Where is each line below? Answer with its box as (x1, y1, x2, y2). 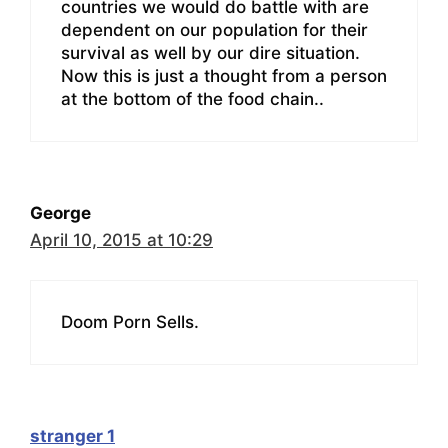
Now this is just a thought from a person (61, 65, 387, 86)
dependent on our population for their (61, 19, 368, 40)
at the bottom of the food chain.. (61, 88, 324, 109)
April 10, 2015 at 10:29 (30, 229, 213, 250)
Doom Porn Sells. (61, 312, 199, 333)
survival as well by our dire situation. (61, 42, 360, 63)
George (30, 202, 91, 223)
